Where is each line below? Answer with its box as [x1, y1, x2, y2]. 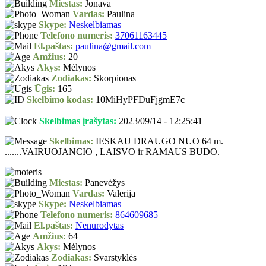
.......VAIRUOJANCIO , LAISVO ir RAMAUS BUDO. [5, 147, 220, 157]
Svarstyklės [91, 252, 137, 263]
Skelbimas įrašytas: [39, 116, 116, 126]
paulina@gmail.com [75, 41, 151, 52]
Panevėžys [83, 178, 125, 188]
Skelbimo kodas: [27, 94, 93, 105]
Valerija [104, 188, 135, 199]
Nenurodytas [75, 220, 123, 231]
